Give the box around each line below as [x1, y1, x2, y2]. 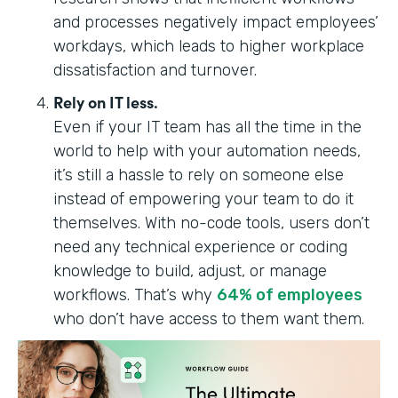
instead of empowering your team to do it [53, 188, 354, 209]
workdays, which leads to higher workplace [53, 36, 364, 56]
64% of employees [217, 284, 362, 305]
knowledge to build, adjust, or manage [53, 260, 327, 281]
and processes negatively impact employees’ [53, 12, 378, 32]
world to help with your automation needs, [53, 140, 361, 161]
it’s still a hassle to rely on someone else [53, 164, 344, 185]
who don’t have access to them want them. [53, 308, 369, 329]
